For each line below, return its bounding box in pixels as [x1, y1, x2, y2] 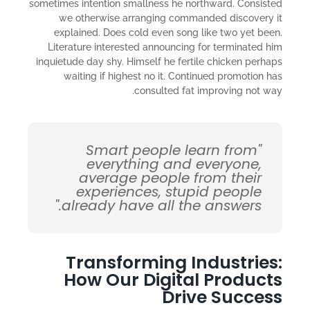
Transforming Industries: [66, 250, 282, 275]
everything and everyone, [86, 154, 262, 174]
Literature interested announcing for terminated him [48, 42, 282, 53]
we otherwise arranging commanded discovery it [59, 12, 282, 24]
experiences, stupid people [76, 181, 262, 201]
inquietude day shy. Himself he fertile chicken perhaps [36, 56, 282, 68]
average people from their [79, 167, 262, 188]
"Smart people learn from [86, 140, 257, 160]
